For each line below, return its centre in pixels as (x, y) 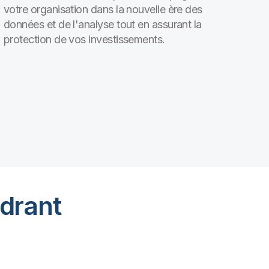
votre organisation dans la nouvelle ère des (103, 9)
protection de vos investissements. (84, 39)
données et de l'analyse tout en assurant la (103, 24)
